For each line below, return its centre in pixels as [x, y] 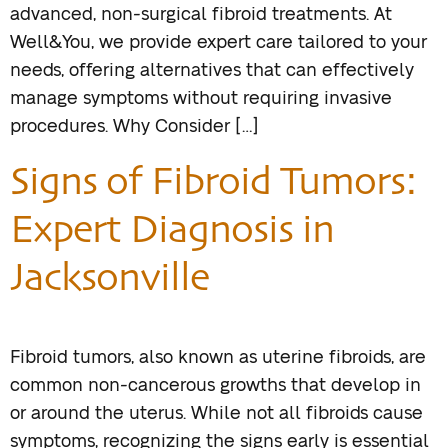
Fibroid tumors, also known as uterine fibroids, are [218, 357]
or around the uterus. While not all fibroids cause [216, 413]
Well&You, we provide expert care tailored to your [218, 43]
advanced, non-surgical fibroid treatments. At [201, 15]
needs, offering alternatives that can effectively [212, 71]
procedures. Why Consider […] [134, 127]
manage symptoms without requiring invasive [201, 99]
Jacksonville [109, 275]
